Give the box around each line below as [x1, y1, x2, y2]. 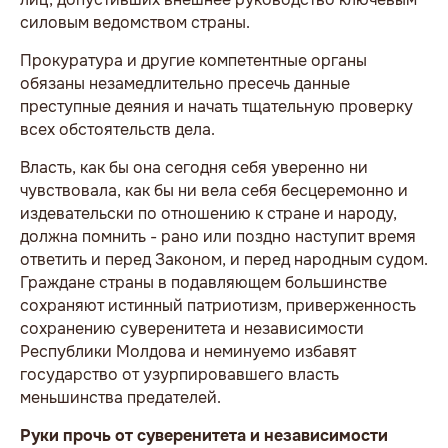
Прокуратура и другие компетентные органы [20, 49, 367, 71]
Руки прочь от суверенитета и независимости [20, 424, 388, 446]
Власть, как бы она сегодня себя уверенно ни [20, 156, 368, 178]
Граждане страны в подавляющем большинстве [20, 271, 387, 293]
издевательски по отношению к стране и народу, [20, 202, 397, 224]
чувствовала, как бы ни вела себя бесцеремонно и [20, 179, 408, 201]
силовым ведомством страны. [20, 11, 250, 33]
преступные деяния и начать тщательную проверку [20, 95, 413, 117]
